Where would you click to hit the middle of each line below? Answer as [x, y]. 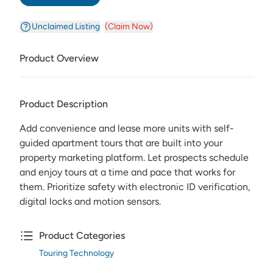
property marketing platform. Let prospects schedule [134, 158]
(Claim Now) [129, 27]
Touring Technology [76, 253]
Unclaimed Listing [66, 27]
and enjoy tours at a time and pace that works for [127, 172]
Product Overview [59, 58]
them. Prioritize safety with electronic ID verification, [135, 187]
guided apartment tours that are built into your [121, 143]
